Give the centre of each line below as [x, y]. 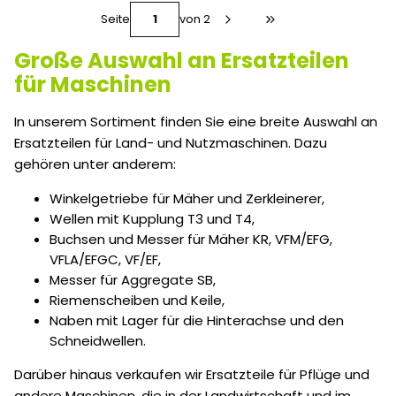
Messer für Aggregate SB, [133, 280]
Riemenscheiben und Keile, [137, 301]
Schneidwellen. [98, 341]
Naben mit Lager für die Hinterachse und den [197, 321]
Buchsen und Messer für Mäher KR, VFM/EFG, [191, 240]
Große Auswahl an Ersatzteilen [182, 61]
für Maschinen [93, 85]
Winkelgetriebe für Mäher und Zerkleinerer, [187, 199]
